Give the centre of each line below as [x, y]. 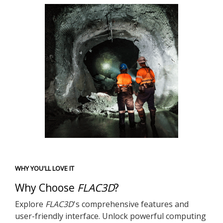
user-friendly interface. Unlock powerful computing [111, 216]
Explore [30, 204]
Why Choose [46, 187]
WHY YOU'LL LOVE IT [45, 168]
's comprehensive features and [131, 204]
